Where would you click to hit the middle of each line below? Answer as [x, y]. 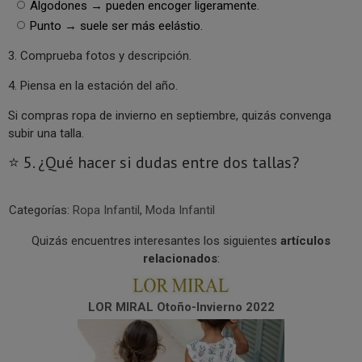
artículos [305, 241]
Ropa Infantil [106, 210]
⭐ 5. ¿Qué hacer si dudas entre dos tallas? [154, 163]
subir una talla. [46, 134]
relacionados [180, 259]
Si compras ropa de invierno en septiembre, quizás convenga [170, 116]
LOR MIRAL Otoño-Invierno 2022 [181, 307]
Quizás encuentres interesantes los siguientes [156, 241]
